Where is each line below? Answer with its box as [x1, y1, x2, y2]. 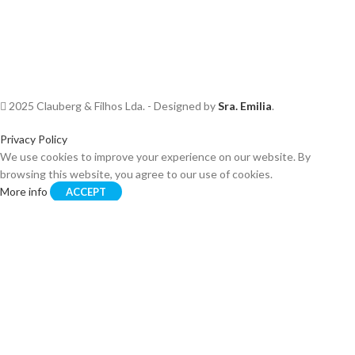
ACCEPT [66, 185, 106, 198]
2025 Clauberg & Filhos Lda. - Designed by [6, 99, 218, 113]
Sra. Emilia [218, 99, 272, 113]
